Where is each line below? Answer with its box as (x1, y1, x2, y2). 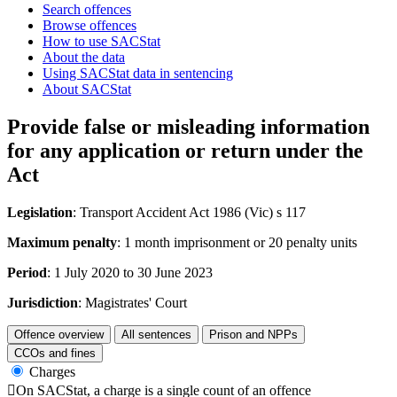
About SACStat (43, 81, 131, 97)
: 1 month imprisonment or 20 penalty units (117, 234, 357, 250)
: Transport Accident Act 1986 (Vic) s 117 (73, 204, 306, 220)
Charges (29, 363, 75, 379)
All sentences (121, 327, 191, 341)
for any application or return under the (7, 138, 363, 162)
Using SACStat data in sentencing (43, 65, 233, 81)
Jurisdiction (7, 294, 78, 310)
